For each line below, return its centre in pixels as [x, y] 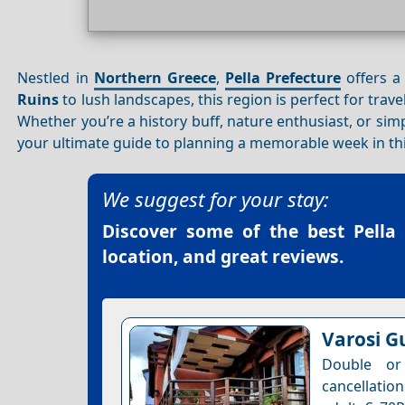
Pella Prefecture [283, 77]
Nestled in [56, 77]
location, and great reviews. [223, 257]
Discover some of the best [228, 231]
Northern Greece [155, 77]
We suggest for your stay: [216, 200]
